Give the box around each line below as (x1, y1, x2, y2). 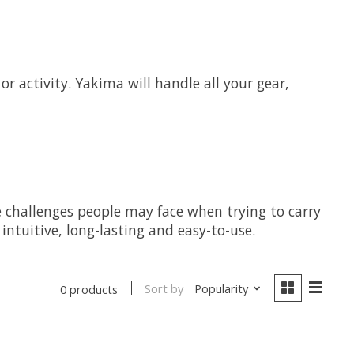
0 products (60, 281, 119, 297)
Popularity (194, 281, 248, 297)
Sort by (145, 281, 184, 297)
